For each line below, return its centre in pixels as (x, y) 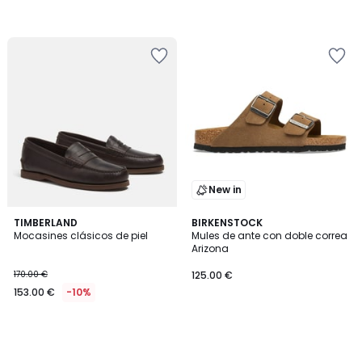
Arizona (210, 248)
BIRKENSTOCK (227, 223)
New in (225, 189)
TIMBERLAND (46, 223)
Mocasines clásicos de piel (81, 236)
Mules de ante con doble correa (269, 236)
